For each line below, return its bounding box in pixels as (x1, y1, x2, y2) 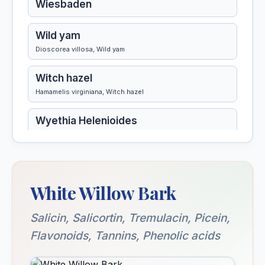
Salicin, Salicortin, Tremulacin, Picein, (30, 211, 230, 225)
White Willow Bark (30, 181, 176, 205)
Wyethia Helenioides (35, 115, 137, 127)
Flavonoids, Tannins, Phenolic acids (30, 229, 220, 243)
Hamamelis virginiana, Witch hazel (35, 88, 144, 96)
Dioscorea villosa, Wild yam (35, 45, 125, 54)
